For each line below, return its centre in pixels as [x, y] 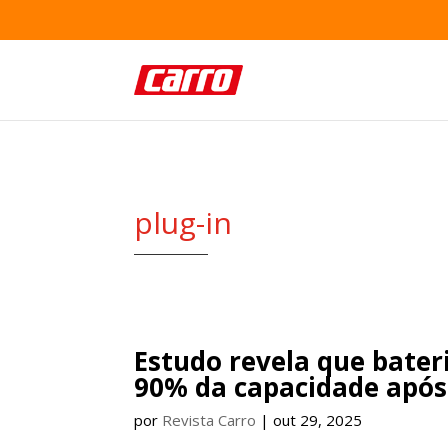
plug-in [183, 222]
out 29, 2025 [318, 420]
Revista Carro [209, 420]
